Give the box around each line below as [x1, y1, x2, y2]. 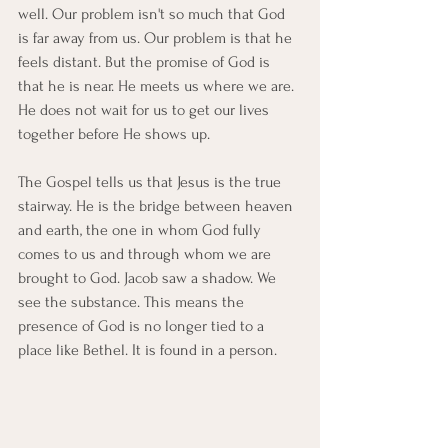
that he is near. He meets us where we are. [18, 77, 298, 95]
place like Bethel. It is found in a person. [18, 341, 277, 359]
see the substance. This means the [18, 293, 248, 311]
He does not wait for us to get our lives [18, 101, 273, 119]
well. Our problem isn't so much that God [18, 5, 289, 23]
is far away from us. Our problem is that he [18, 29, 296, 47]
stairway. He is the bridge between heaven [18, 197, 297, 215]
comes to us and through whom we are [18, 245, 275, 263]
